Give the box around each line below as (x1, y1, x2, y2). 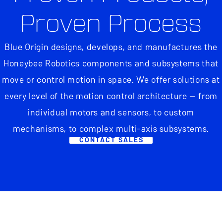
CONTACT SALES (79, 134, 144, 146)
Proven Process (20, 9, 202, 38)
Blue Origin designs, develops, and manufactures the (4, 40, 218, 54)
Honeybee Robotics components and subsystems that (3, 56, 219, 70)
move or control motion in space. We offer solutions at (2, 72, 220, 87)
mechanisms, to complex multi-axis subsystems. (13, 121, 209, 136)
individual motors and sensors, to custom (28, 105, 194, 119)
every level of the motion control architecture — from (4, 89, 218, 103)
